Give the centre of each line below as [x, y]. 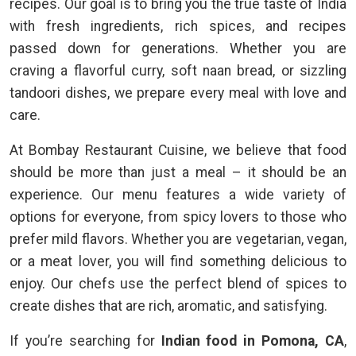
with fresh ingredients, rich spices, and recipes [178, 26]
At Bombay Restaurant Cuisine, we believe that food [178, 150]
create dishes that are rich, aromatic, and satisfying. [168, 306]
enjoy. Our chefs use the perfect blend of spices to [178, 284]
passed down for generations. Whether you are [178, 48]
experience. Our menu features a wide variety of [178, 195]
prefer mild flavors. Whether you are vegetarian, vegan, [178, 239]
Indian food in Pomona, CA [252, 341]
